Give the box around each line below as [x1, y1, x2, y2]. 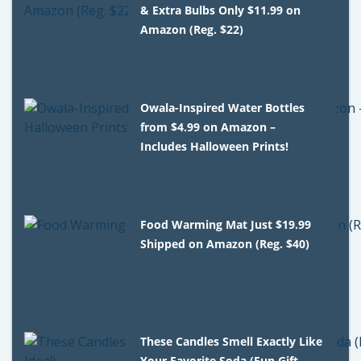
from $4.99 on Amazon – [140, 118, 276, 135]
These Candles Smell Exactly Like [140, 333, 323, 349]
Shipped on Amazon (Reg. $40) [140, 235, 310, 251]
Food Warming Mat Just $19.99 [140, 216, 312, 232]
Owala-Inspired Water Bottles [140, 99, 305, 115]
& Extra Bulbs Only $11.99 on [140, 2, 301, 18]
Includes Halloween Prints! [140, 138, 289, 154]
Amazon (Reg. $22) [140, 21, 244, 37]
